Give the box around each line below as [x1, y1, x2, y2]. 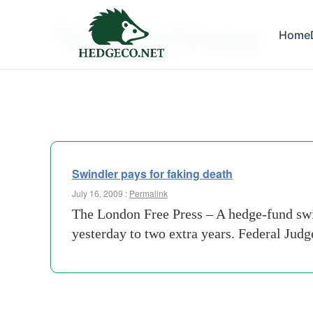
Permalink [129, 187, 168, 199]
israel [278, 38, 305, 54]
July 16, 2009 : [72, 187, 129, 199]
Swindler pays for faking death [72, 166, 233, 182]
